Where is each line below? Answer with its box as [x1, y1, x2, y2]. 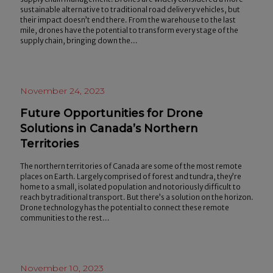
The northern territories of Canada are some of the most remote [19, 161, 242, 171]
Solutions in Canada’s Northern [19, 121, 198, 135]
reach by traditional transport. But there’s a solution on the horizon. [19, 192, 253, 202]
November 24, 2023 [19, 85, 105, 96]
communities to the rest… [19, 213, 110, 222]
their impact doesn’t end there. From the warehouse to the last [19, 15, 236, 24]
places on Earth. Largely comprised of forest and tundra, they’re [19, 171, 241, 181]
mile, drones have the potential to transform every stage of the [19, 25, 238, 35]
